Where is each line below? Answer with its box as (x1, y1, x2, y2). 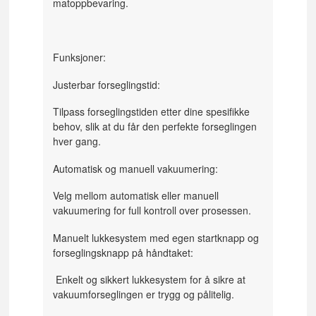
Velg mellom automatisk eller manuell (53, 188, 219, 203)
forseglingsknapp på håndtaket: (53, 245, 197, 260)
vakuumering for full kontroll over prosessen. (53, 203, 255, 218)
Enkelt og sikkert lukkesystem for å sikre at (53, 272, 246, 287)
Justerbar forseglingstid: (53, 77, 161, 92)
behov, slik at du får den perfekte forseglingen (53, 119, 257, 134)
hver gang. (53, 134, 104, 149)
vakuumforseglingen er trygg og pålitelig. (53, 287, 238, 302)
